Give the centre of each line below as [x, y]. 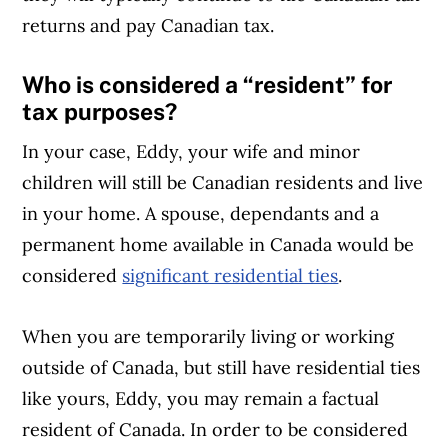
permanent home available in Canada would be [218, 245]
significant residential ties [230, 276]
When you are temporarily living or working [208, 337]
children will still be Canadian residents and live [223, 183]
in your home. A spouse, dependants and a [201, 214]
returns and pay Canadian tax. [148, 26]
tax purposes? [100, 112]
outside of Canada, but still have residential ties [221, 368]
